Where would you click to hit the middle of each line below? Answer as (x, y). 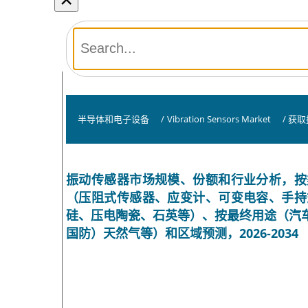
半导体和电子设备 (113, 119)
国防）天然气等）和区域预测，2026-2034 (182, 233)
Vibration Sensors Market (219, 119)
